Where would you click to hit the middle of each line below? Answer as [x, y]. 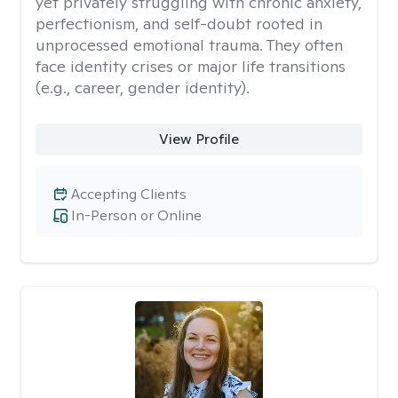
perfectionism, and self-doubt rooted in [179, 24]
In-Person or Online [136, 215]
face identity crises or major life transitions [191, 66]
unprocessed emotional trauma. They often [189, 45]
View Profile [199, 139]
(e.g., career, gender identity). [143, 88]
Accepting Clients [129, 194]
